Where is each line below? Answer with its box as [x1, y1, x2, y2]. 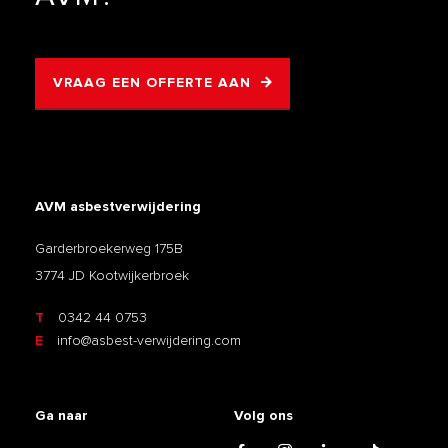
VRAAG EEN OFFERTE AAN [53, 74, 252, 92]
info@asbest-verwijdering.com [53, 332, 241, 350]
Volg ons [234, 407, 293, 425]
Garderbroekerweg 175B [35, 240, 183, 258]
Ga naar [35, 407, 88, 425]
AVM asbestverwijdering [35, 198, 201, 216]
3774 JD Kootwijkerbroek [35, 267, 189, 285]
